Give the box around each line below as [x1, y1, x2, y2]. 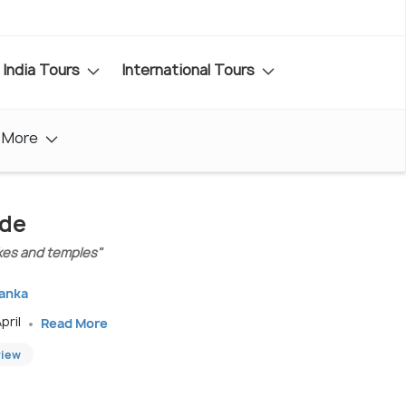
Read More [41, 314, 108, 332]
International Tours [121, 59, 258, 80]
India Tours [3, 59, 83, 80]
